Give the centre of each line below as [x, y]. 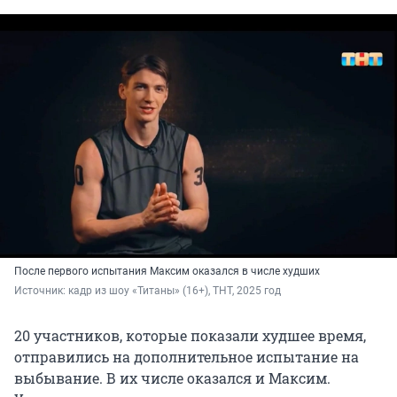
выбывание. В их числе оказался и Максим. [172, 378]
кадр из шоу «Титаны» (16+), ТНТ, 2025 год [175, 291]
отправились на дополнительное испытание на [187, 357]
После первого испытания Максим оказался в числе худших [167, 272]
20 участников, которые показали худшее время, [190, 336]
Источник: [41, 291]
